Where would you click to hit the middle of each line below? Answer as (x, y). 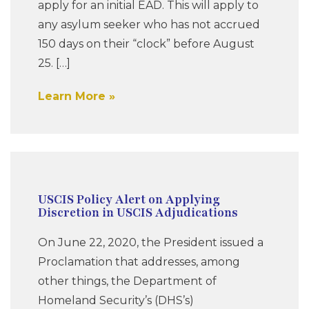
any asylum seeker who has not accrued (149, 24)
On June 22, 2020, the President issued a (151, 243)
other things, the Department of (127, 281)
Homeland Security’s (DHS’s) (116, 301)
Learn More (72, 96)
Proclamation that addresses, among (139, 262)
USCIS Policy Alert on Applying (129, 200)
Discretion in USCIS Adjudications (138, 213)
